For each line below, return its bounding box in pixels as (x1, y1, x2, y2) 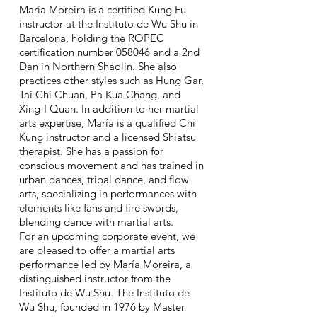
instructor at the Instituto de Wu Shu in (19, 17, 198, 30)
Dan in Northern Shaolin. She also (19, 59, 177, 73)
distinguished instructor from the (19, 272, 171, 285)
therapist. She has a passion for (19, 144, 163, 158)
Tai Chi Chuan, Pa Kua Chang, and (19, 88, 180, 101)
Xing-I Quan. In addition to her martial (19, 102, 199, 115)
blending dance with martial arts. (19, 215, 173, 229)
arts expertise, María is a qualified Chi (19, 116, 195, 129)
